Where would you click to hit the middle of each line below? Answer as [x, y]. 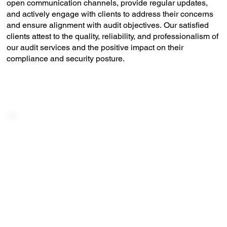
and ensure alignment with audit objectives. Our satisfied [108, 25]
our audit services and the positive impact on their [95, 48]
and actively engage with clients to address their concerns [110, 14]
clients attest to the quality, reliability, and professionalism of [113, 36]
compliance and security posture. [66, 59]
